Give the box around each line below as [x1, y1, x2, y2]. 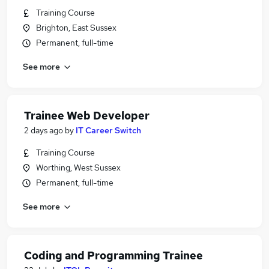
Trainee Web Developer [24, 109, 150, 122]
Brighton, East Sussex [36, 22, 116, 33]
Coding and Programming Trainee [24, 249, 203, 262]
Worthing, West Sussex [36, 162, 121, 173]
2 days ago [24, 125, 63, 136]
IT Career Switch [76, 125, 141, 136]
